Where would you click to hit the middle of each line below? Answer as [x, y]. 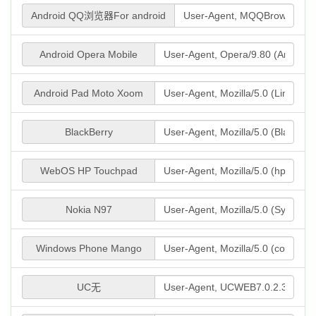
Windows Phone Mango [89, 248]
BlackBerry [89, 132]
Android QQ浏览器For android [98, 16]
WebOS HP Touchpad [89, 171]
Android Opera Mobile [89, 54]
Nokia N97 [89, 209]
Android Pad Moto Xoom [89, 93]
